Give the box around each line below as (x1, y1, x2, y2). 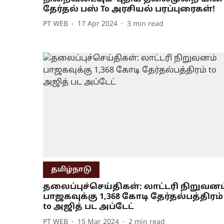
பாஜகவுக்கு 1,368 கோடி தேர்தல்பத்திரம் (43, 192, 223, 202)
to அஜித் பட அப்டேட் (43, 202, 134, 212)
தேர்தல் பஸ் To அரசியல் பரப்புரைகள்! (43, 4, 215, 14)
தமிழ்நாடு (51, 165, 91, 174)
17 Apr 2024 (77, 20, 117, 29)
